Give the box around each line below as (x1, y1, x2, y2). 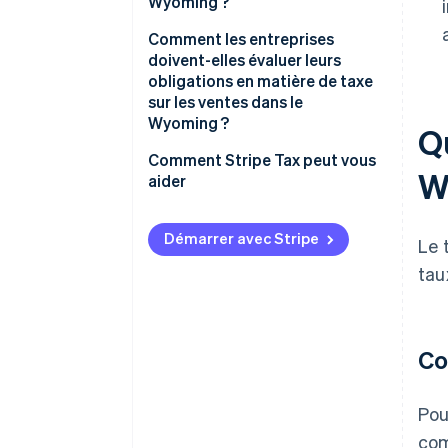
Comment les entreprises (148, 28, 334, 50)
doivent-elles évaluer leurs (148, 49, 341, 71)
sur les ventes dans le (148, 91, 303, 113)
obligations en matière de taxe (148, 70, 373, 92)
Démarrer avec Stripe (164, 228, 319, 249)
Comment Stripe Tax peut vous (148, 149, 376, 171)
